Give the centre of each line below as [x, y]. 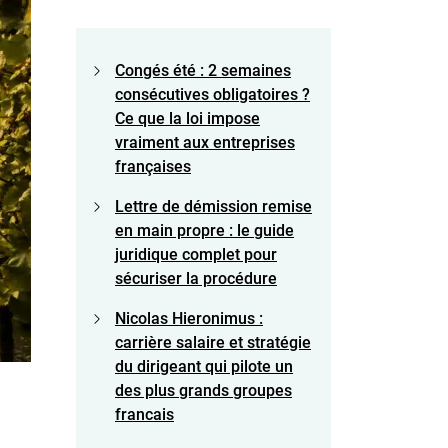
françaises [153, 166]
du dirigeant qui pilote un [204, 366]
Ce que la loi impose [187, 118]
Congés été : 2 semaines [203, 70]
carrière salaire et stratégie [213, 342]
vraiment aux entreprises [205, 142]
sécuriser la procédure [196, 278]
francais [144, 414]
